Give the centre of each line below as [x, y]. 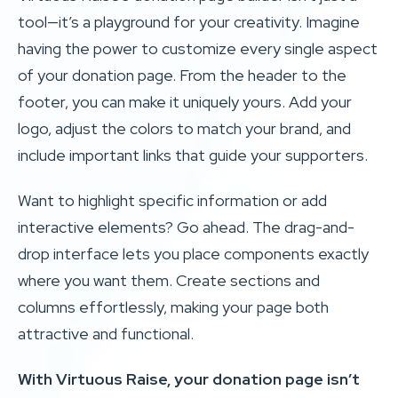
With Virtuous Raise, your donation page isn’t [189, 378]
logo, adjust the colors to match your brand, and [184, 128]
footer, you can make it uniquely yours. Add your [185, 101]
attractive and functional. [106, 333]
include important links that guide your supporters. [193, 155]
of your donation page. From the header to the [182, 75]
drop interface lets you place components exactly [193, 253]
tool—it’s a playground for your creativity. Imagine [189, 21]
